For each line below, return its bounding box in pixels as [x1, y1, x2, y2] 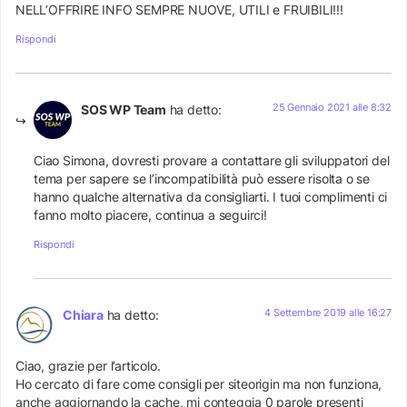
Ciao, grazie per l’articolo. [15, 357, 161, 373]
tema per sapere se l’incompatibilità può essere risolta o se [34, 171, 370, 187]
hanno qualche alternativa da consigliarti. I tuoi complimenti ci [34, 189, 388, 205]
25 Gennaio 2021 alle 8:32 [273, 100, 392, 114]
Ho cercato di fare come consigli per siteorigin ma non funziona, [15, 375, 382, 392]
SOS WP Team [81, 101, 166, 117]
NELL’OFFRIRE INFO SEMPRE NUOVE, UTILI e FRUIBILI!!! [15, 2, 343, 18]
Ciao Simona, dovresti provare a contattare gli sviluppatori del [34, 153, 390, 169]
